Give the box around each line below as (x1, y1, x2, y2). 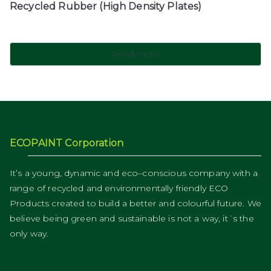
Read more (111, 48, 160, 60)
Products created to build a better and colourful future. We (10, 197, 261, 209)
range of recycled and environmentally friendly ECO (10, 182, 229, 194)
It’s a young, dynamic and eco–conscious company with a (10, 167, 258, 178)
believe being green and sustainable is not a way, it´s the (10, 212, 254, 224)
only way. (10, 227, 49, 239)
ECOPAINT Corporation (10, 137, 123, 149)
